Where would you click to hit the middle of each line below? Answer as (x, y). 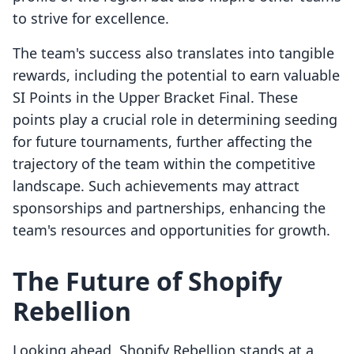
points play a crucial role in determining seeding (175, 120)
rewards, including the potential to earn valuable (176, 75)
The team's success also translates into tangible (173, 53)
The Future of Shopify (147, 281)
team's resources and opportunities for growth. (171, 230)
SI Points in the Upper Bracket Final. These (155, 98)
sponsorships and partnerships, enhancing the (169, 208)
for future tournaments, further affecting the (162, 142)
